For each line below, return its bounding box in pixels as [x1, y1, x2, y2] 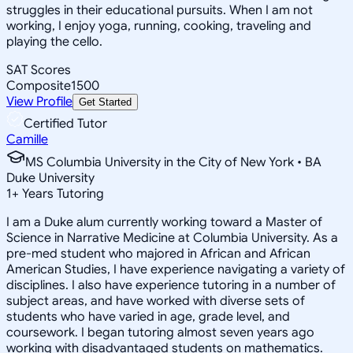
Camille [6, 131, 48, 147]
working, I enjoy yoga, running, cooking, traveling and [6, 17, 311, 34]
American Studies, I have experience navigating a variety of [6, 261, 345, 277]
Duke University [6, 169, 95, 186]
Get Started [79, 95, 132, 108]
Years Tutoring [19, 185, 104, 202]
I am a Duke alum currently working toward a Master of [6, 214, 322, 230]
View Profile [6, 93, 72, 110]
